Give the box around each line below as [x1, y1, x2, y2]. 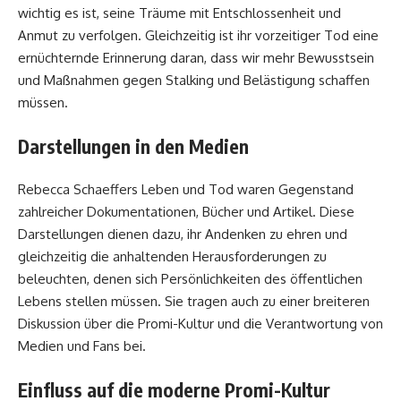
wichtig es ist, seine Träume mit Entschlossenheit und [18, 4, 341, 22]
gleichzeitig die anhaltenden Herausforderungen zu [18, 248, 327, 266]
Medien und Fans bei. [18, 337, 146, 355]
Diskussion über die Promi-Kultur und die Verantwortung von [18, 315, 383, 333]
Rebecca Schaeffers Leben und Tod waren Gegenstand [18, 181, 354, 199]
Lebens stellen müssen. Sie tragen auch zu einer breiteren [18, 293, 370, 311]
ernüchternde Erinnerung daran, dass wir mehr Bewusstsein [18, 49, 374, 67]
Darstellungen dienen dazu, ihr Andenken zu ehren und [18, 226, 347, 243]
